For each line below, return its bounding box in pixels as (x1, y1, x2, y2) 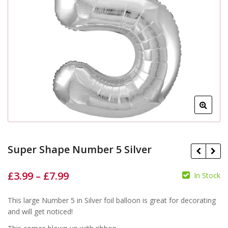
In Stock (194, 170, 220, 180)
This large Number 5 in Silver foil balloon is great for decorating (8, 195, 216, 205)
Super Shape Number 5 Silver (8, 142, 152, 156)
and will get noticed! (8, 207, 73, 216)
